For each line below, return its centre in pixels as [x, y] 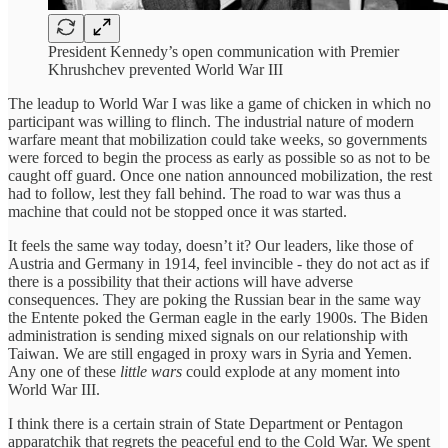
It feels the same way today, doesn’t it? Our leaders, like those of [210, 245]
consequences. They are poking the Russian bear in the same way [214, 299]
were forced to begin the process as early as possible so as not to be [219, 157]
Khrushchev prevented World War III [165, 69]
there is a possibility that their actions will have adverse [180, 281]
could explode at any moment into [291, 371]
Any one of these [64, 371]
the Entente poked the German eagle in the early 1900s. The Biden [218, 317]
